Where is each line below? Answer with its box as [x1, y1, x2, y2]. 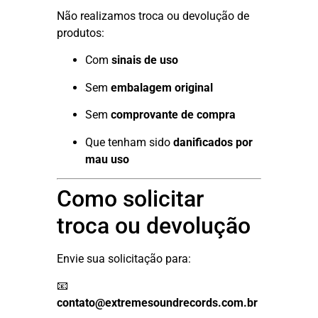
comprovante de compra [111, 108, 236, 122]
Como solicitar [57, 185, 204, 213]
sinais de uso [111, 53, 178, 67]
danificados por [173, 135, 253, 149]
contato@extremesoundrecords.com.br [57, 296, 258, 310]
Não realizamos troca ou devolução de [57, 9, 249, 23]
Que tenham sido [85, 135, 173, 149]
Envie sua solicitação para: [57, 252, 191, 266]
